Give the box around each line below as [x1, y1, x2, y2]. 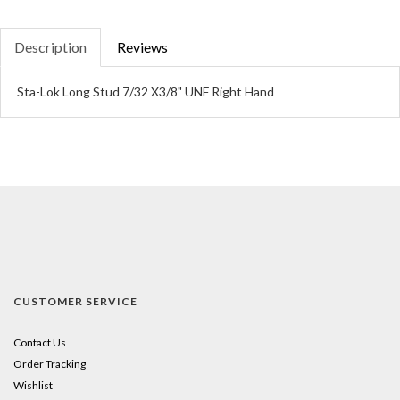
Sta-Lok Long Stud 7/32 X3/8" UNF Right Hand [17, 83, 274, 99]
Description [14, 37, 87, 55]
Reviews [117, 37, 168, 55]
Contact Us [13, 335, 66, 349]
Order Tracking [13, 356, 86, 371]
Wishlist [13, 378, 53, 392]
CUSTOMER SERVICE [13, 294, 137, 308]
